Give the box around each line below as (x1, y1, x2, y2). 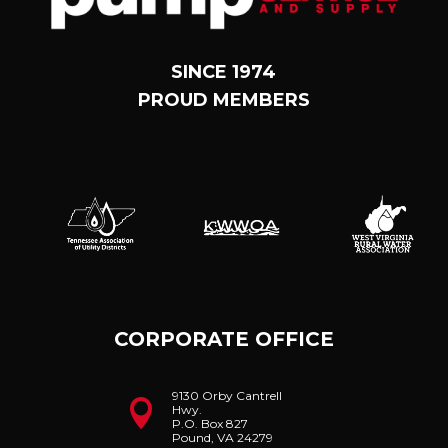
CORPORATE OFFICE (113, 326, 334, 351)
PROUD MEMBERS (137, 88, 310, 111)
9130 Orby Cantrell (171, 387, 282, 403)
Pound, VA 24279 (171, 429, 273, 445)
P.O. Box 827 (171, 415, 248, 431)
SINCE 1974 (171, 60, 277, 83)
